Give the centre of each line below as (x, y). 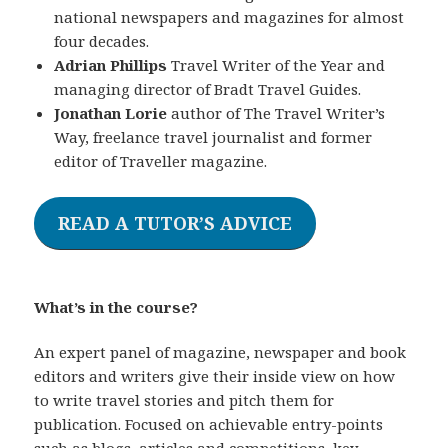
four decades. (102, 40)
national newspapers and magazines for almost (229, 16)
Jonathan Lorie (111, 112)
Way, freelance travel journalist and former (213, 136)
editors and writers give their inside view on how (215, 375)
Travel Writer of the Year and (276, 64)
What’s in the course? (116, 306)
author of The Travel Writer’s (276, 112)
